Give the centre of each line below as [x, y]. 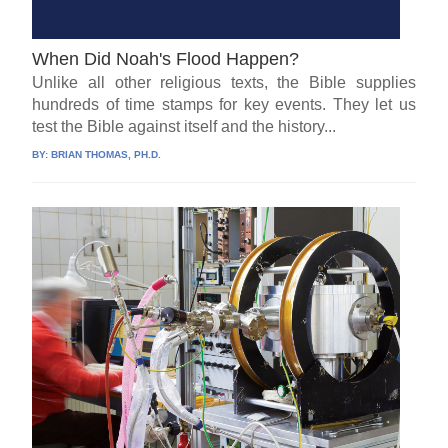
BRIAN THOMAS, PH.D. [106, 154]
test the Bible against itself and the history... [184, 126]
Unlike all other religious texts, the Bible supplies [224, 82]
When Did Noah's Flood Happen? [166, 58]
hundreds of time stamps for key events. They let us [224, 104]
